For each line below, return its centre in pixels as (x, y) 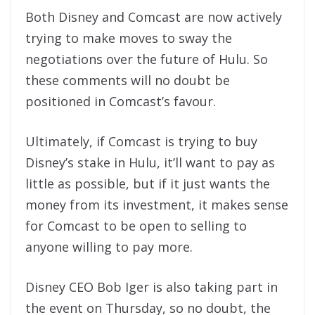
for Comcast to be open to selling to (136, 226)
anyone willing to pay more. (109, 247)
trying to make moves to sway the (129, 38)
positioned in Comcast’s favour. (121, 102)
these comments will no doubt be (128, 81)
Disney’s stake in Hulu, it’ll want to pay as (150, 163)
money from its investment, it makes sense (157, 205)
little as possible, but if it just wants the (148, 184)
